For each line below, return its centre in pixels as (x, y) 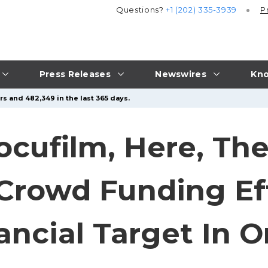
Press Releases (75, 74)
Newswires (181, 74)
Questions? (141, 10)
